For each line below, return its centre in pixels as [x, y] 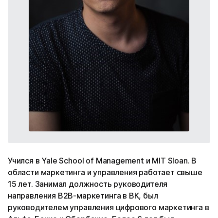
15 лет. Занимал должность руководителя [88, 184]
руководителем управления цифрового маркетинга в [109, 207]
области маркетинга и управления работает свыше [105, 172]
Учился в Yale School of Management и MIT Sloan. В [102, 160]
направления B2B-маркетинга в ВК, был [83, 195]
